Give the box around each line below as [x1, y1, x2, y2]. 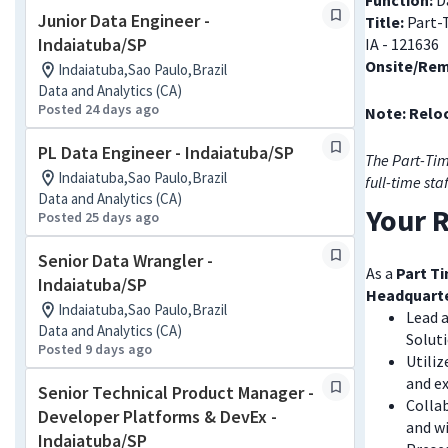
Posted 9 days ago [38, 340, 152, 358]
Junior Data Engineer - [38, 9, 210, 32]
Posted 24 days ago [38, 100, 159, 118]
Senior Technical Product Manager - [38, 381, 314, 404]
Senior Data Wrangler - [38, 249, 213, 272]
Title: [365, 12, 407, 32]
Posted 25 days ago [38, 208, 159, 226]
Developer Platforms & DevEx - [38, 405, 277, 428]
